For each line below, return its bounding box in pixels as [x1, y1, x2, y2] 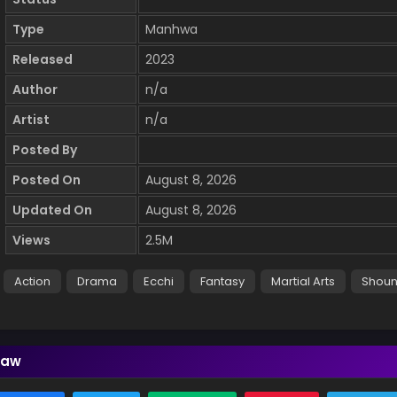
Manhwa [145, 20, 198, 39]
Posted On [12, 171, 81, 190]
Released [12, 51, 73, 69]
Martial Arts [271, 273, 335, 291]
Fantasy [200, 273, 245, 291]
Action [14, 273, 51, 291]
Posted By [12, 141, 77, 160]
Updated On [12, 201, 92, 220]
